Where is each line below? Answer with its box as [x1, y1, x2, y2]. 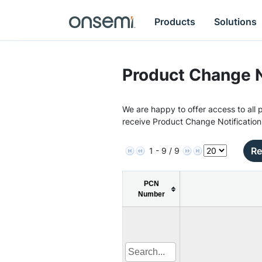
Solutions [214, 15, 257, 27]
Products [154, 15, 196, 27]
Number [137, 189, 165, 198]
